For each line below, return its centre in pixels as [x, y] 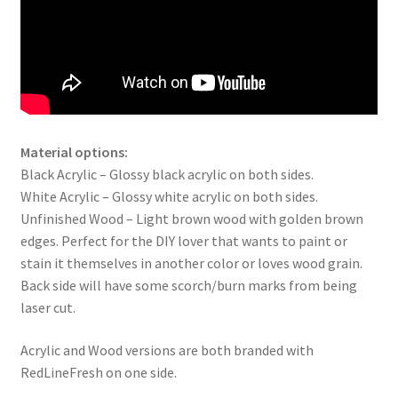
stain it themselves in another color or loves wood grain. [191, 263]
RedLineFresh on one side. [98, 372]
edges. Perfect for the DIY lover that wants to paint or [183, 240]
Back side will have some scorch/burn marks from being [188, 285]
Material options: [74, 151]
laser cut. [48, 307]
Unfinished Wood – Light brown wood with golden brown [191, 218]
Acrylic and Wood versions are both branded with [167, 350]
